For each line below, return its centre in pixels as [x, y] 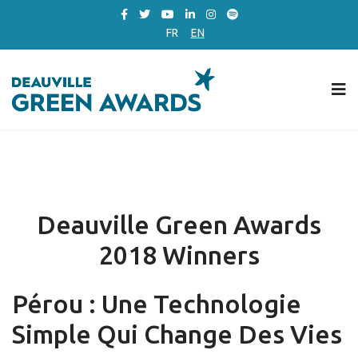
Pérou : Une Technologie [157, 304]
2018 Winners [179, 255]
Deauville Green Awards [179, 225]
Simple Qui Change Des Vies [177, 334]
